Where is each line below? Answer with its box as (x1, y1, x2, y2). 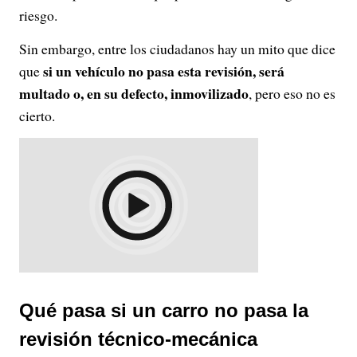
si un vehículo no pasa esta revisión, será (43, 61, 284, 81)
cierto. (19, 106, 55, 125)
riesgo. (19, 6, 57, 25)
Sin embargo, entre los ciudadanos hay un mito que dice (19, 39, 335, 58)
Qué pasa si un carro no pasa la (19, 300, 308, 321)
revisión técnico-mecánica (19, 328, 257, 350)
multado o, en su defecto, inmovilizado (19, 83, 249, 104)
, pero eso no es (249, 84, 335, 103)
